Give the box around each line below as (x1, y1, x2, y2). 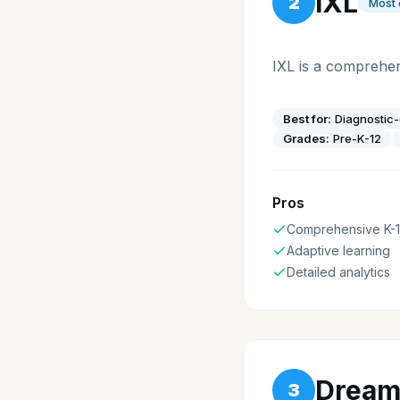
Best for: (283, 111, 331, 126)
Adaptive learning (287, 243, 390, 258)
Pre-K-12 (333, 131, 381, 146)
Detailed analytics (287, 264, 390, 279)
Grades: (283, 131, 329, 146)
